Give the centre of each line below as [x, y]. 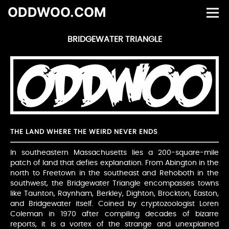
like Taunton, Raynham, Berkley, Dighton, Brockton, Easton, [114, 194]
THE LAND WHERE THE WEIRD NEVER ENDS [84, 132]
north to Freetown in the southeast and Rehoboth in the [114, 174]
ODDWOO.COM [57, 12]
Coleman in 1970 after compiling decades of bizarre [114, 214]
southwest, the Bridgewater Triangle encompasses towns [114, 184]
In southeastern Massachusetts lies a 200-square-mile [114, 153]
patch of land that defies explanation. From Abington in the [114, 163]
